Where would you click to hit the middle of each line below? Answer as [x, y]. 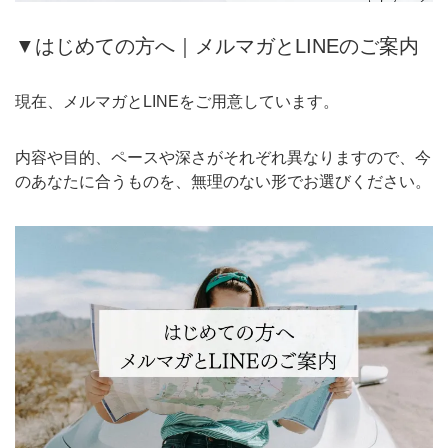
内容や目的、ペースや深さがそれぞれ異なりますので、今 [223, 157]
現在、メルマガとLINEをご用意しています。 [177, 101]
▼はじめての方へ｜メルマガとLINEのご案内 [217, 45]
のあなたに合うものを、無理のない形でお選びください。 [223, 181]
